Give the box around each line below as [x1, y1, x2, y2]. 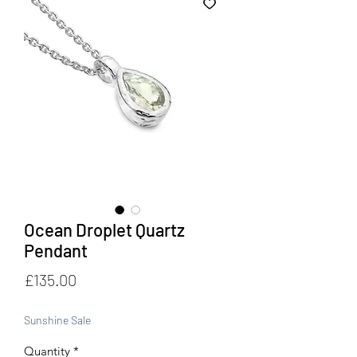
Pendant [24, 239, 88, 261]
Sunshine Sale [24, 312, 91, 327]
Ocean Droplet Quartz [24, 218, 185, 240]
